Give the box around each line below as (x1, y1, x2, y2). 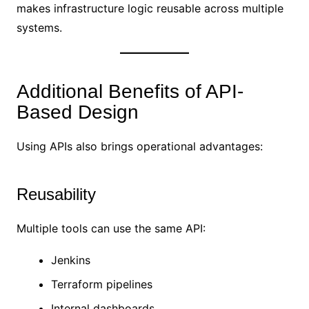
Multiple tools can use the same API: (16, 221, 206, 235)
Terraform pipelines (50, 277, 152, 291)
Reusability (16, 184, 96, 203)
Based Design (16, 101, 139, 123)
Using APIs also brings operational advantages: (16, 139, 263, 153)
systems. (16, 20, 62, 34)
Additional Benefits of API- (16, 80, 243, 102)
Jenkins (50, 252, 90, 267)
